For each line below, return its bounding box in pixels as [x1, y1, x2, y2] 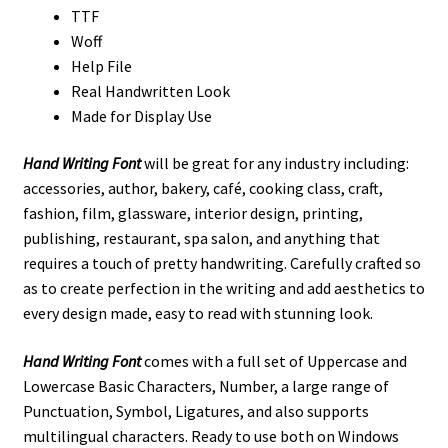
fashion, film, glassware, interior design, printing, [22, 203, 363, 224]
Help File [70, 55, 132, 76]
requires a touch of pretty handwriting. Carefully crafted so [22, 253, 421, 274]
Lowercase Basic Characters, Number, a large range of [22, 376, 389, 397]
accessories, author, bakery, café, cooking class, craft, [22, 178, 383, 199]
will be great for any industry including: [143, 153, 409, 174]
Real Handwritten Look [70, 80, 230, 101]
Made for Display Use [70, 105, 212, 126]
